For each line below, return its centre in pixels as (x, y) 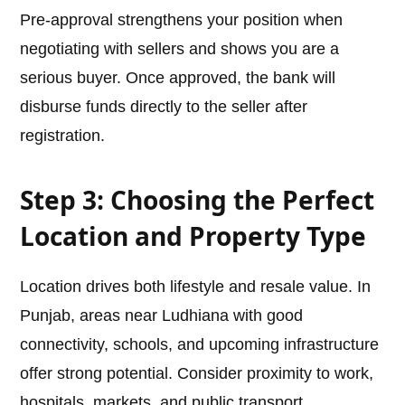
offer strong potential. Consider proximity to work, (197, 374)
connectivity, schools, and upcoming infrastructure (200, 345)
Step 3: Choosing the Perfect (198, 200)
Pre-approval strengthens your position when (182, 20)
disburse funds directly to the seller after (164, 107)
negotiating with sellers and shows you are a (180, 49)
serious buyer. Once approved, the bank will (178, 78)
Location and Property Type (193, 236)
